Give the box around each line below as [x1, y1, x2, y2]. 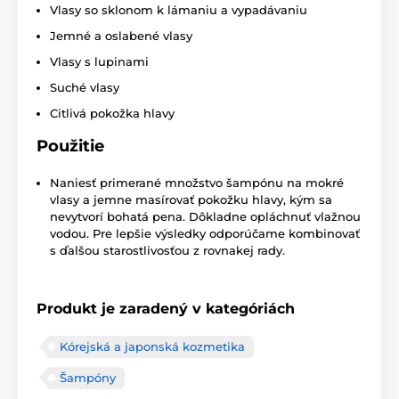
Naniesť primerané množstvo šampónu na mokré [50, 175, 344, 190]
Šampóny [60, 370, 116, 385]
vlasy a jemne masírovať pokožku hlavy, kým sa [50, 191, 332, 207]
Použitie [37, 135, 104, 156]
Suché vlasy [50, 79, 119, 94]
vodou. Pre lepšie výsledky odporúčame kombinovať [50, 225, 360, 240]
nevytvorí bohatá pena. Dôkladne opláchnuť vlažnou [50, 208, 361, 224]
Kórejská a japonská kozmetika [60, 338, 245, 354]
